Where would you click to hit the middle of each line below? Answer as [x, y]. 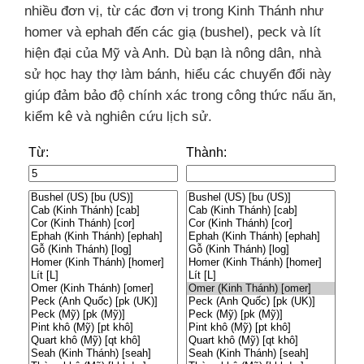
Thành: [206, 152]
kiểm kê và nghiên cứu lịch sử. [118, 116]
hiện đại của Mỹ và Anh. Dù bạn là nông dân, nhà [173, 53]
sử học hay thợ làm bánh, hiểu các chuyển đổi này [178, 74]
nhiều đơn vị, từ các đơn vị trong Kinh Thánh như [174, 11]
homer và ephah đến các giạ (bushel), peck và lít [173, 32]
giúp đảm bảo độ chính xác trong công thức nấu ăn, [180, 95]
